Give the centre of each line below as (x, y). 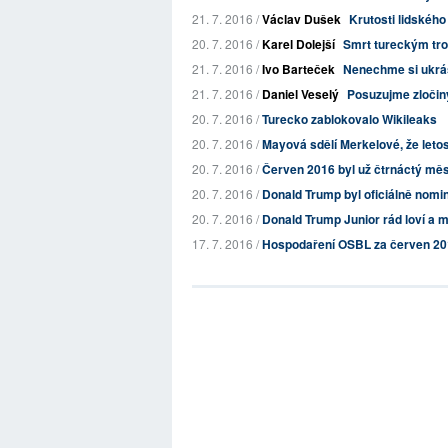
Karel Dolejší (298, 44)
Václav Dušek (301, 19)
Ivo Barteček (298, 69)
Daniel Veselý (300, 94)
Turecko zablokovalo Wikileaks (349, 119)
